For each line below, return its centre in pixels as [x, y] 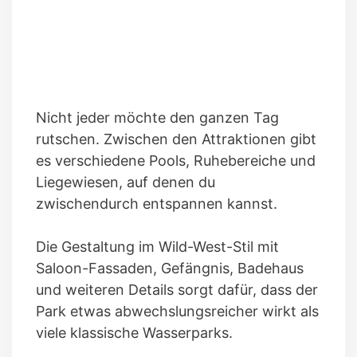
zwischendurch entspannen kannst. [157, 203]
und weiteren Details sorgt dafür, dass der [177, 289]
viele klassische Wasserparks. [134, 332]
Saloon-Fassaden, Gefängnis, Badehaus [170, 268]
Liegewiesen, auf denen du [126, 182]
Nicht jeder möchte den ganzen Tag [157, 117]
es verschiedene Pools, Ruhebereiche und [176, 160]
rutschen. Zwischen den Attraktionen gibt [176, 139]
